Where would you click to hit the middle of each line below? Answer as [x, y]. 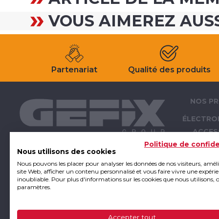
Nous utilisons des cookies [66, 152]
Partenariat [74, 70]
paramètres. [34, 187]
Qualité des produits [169, 70]
